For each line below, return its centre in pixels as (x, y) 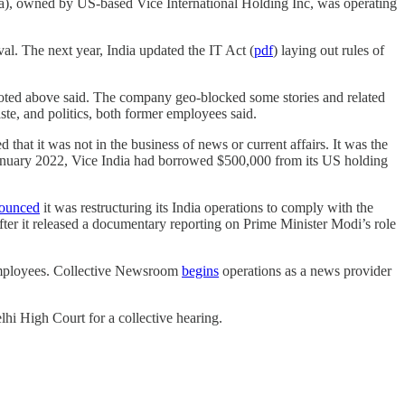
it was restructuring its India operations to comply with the (207, 207)
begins (200, 270)
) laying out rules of (329, 50)
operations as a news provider (305, 270)
